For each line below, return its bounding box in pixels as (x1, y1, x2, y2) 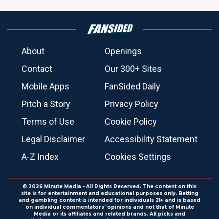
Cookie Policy (105, 116, 157, 127)
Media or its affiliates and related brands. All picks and (34, 211, 185, 217)
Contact (22, 64, 52, 74)
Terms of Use (22, 116, 74, 127)
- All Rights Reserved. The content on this (81, 183, 197, 190)
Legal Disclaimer (22, 134, 85, 144)
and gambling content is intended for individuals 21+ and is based (19, 197, 200, 203)
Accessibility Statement (105, 134, 197, 144)
